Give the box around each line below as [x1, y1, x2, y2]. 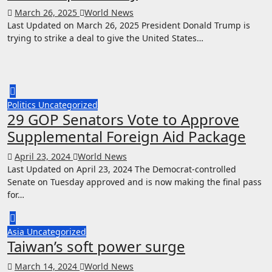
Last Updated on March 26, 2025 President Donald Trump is [7, 19, 250, 31]
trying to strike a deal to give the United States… [7, 32, 203, 44]
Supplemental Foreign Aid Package [7, 126, 246, 146]
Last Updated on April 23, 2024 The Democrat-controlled [7, 163, 236, 175]
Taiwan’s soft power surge [7, 236, 185, 256]
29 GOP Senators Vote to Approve [7, 109, 239, 129]
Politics [7, 98, 38, 110]
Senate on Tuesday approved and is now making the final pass [7, 175, 262, 188]
